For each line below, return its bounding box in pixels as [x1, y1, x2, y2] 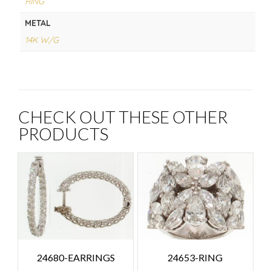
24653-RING [168, 251, 223, 263]
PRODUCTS [18, 123, 108, 145]
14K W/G [24, 34, 59, 46]
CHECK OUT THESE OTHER [18, 106, 228, 128]
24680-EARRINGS [36, 251, 115, 263]
